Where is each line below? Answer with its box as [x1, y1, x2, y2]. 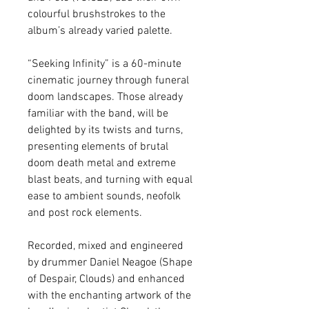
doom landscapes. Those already [28, 90, 183, 104]
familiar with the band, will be [28, 107, 168, 121]
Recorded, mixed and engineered [28, 239, 183, 253]
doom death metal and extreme [28, 157, 176, 170]
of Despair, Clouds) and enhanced [28, 272, 185, 286]
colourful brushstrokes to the [28, 8, 166, 21]
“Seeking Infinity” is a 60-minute [28, 57, 181, 71]
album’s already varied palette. [28, 24, 175, 38]
